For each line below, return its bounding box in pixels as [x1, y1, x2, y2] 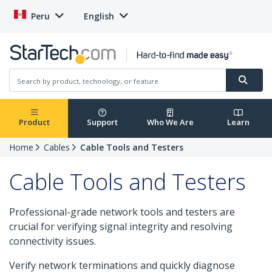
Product [18, 117, 50, 128]
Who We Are [146, 117, 194, 128]
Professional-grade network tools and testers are [9, 205, 235, 219]
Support [86, 117, 118, 128]
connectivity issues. [9, 234, 96, 248]
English [84, 10, 114, 22]
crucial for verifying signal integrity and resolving [9, 220, 233, 234]
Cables [44, 141, 70, 154]
